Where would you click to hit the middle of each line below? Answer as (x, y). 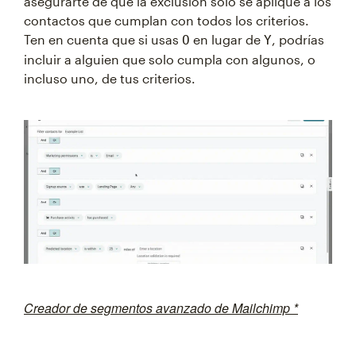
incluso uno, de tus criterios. (110, 79)
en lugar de (227, 40)
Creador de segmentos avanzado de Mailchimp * (161, 308)
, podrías (298, 40)
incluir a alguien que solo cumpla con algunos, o (170, 60)
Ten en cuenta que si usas (103, 40)
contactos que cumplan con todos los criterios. (166, 21)
